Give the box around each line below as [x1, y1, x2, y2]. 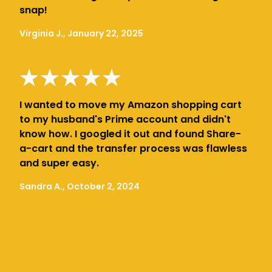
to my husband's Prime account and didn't [19, 112, 231, 126]
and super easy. [19, 155, 99, 170]
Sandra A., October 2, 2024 [19, 180, 140, 192]
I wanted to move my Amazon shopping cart [19, 97, 242, 112]
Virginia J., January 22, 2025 [19, 27, 143, 39]
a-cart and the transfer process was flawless [19, 141, 247, 155]
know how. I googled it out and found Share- [19, 126, 241, 141]
